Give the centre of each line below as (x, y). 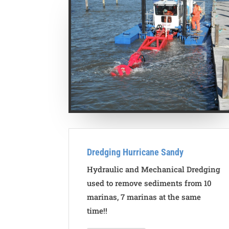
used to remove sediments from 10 (150, 183)
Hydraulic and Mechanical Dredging (154, 169)
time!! (98, 210)
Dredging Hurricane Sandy (135, 152)
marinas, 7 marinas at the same (144, 197)
